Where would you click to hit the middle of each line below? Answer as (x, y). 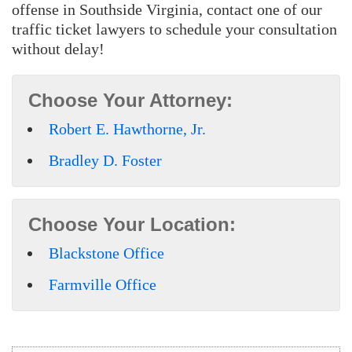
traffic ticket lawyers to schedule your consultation (174, 29)
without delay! (58, 48)
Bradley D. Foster (105, 160)
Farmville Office (103, 284)
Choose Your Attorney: (130, 100)
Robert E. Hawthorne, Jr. (127, 128)
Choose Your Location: (132, 224)
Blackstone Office (106, 253)
